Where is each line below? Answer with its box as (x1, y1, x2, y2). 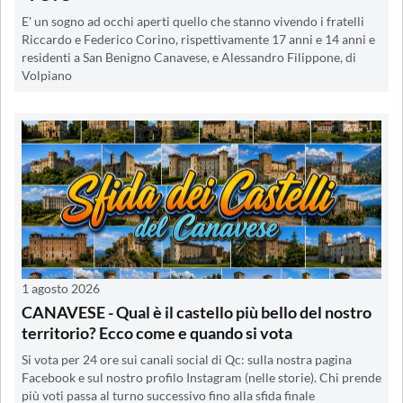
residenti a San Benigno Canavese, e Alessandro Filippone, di (22, 49, 356, 65)
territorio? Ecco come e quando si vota (22, 322, 292, 343)
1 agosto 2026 (22, 280, 100, 296)
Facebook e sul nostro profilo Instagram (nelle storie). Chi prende (22, 370, 381, 385)
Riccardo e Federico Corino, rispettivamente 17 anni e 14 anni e (22, 31, 375, 47)
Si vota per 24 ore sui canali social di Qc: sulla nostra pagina (22, 352, 352, 367)
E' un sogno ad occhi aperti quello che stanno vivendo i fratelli (22, 13, 364, 29)
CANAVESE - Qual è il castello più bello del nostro (22, 301, 372, 322)
